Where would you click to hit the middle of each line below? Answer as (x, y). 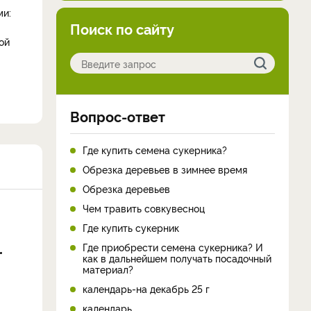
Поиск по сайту (122, 28)
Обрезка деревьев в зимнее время (165, 169)
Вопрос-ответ (118, 116)
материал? (108, 269)
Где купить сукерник (131, 227)
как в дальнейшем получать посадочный (177, 258)
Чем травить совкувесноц (144, 208)
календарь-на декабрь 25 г (146, 288)
